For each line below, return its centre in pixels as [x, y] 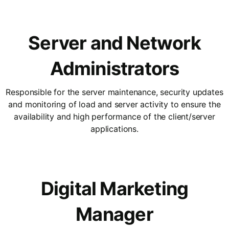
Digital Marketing [114, 188]
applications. [114, 129]
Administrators [114, 68]
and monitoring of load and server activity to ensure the [114, 104]
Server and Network [114, 43]
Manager [114, 214]
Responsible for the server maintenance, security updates [114, 92]
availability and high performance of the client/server [114, 116]
